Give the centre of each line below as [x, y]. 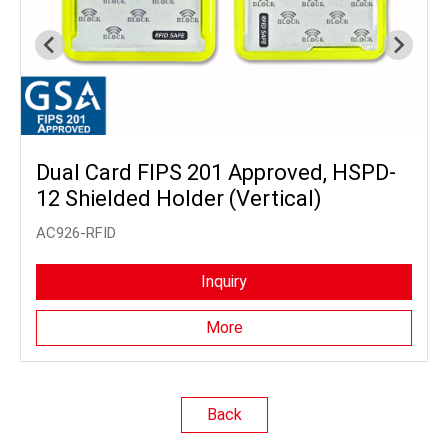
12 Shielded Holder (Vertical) [179, 198]
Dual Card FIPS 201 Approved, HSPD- [216, 172]
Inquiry [224, 281]
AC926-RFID [76, 232]
